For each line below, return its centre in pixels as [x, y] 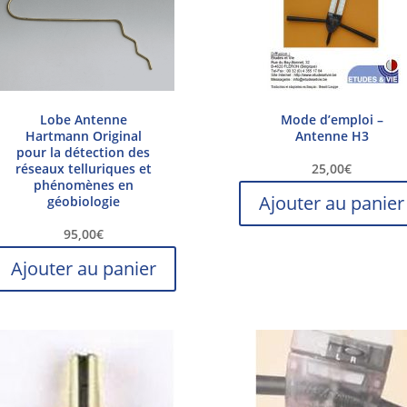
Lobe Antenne [83, 120]
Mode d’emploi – [332, 120]
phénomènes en [83, 185]
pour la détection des [84, 153]
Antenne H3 [332, 136]
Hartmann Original [83, 136]
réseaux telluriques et [83, 169]
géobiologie [83, 202]
